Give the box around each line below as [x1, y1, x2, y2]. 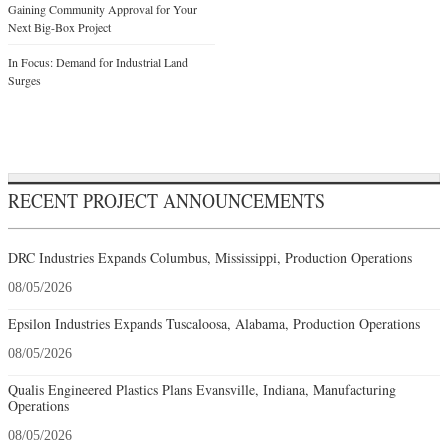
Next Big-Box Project [8, 18, 111, 35]
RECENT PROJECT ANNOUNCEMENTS [8, 186, 325, 214]
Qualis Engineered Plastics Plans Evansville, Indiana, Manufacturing [8, 379, 396, 399]
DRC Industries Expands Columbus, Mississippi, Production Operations [8, 247, 412, 267]
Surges [8, 71, 41, 88]
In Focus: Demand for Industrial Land [8, 53, 188, 70]
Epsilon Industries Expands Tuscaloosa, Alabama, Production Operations [8, 313, 420, 333]
